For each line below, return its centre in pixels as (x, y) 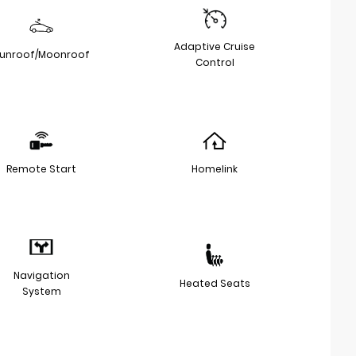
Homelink (215, 168)
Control (215, 62)
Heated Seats (215, 283)
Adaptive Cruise (215, 46)
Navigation (41, 275)
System (41, 291)
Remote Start (41, 168)
